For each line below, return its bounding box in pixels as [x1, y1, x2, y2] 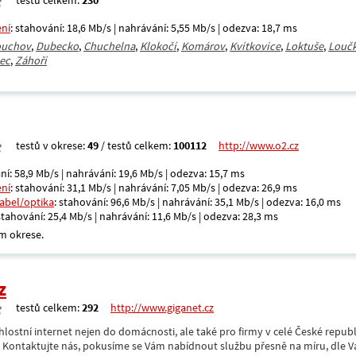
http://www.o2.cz [219, 138, 299, 153]
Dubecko [36, 39, 79, 53]
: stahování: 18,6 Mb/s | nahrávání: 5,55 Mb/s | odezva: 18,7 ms [10, 21, 297, 35]
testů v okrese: [16, 138, 87, 153]
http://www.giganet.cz [110, 300, 214, 315]
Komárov [181, 39, 225, 53]
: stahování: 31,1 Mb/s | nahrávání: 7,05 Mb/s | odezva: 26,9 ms [10, 180, 297, 195]
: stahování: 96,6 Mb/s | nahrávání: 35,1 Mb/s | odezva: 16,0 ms [54, 195, 341, 209]
